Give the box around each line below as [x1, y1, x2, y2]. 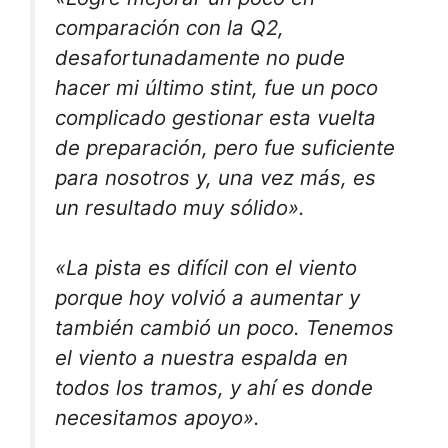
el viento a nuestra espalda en [55, 345, 348, 371]
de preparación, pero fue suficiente [55, 134, 395, 160]
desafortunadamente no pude [55, 44, 345, 70]
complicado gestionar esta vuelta [55, 104, 376, 130]
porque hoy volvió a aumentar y [55, 285, 360, 311]
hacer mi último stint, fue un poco [55, 74, 378, 100]
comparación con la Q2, [55, 14, 284, 40]
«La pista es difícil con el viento [55, 255, 357, 281]
